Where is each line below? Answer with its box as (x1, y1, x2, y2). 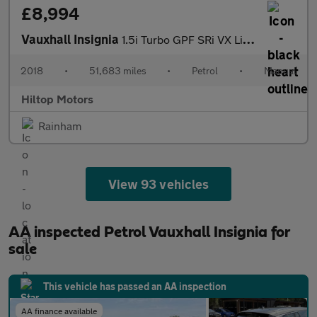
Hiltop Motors (21, 92, 93, 105)
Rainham (38, 119, 81, 132)
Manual (263, 64, 296, 76)
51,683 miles (88, 64, 146, 76)
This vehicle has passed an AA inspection (43, 280, 226, 292)
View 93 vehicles (108, 176, 209, 192)
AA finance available (21, 306, 97, 316)
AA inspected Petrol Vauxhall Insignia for (8, 224, 289, 240)
